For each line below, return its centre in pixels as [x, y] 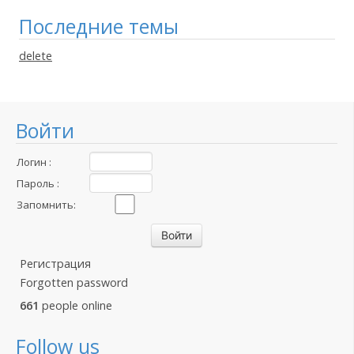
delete [36, 56]
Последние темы [99, 26]
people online [75, 305]
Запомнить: [46, 205]
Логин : [34, 162]
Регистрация [55, 264]
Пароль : [38, 183]
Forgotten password [74, 282]
